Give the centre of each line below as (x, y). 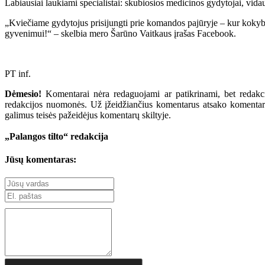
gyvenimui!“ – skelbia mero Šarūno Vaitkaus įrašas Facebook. (120, 33)
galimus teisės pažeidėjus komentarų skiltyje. (88, 115)
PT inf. (18, 73)
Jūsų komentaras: (41, 160)
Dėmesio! (23, 93)
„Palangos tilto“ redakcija (56, 136)
